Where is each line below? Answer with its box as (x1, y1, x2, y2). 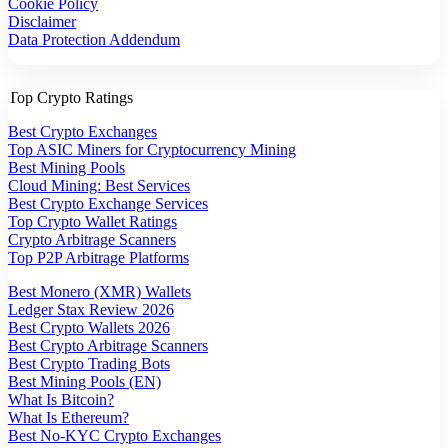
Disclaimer (8, 13, 76, 31)
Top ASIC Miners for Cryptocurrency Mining (8, 141, 296, 159)
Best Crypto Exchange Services (8, 195, 208, 213)
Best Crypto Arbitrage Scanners (8, 337, 208, 355)
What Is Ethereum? (8, 409, 129, 427)
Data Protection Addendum (8, 31, 180, 49)
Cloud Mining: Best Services (8, 177, 190, 195)
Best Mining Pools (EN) (8, 373, 161, 391)
